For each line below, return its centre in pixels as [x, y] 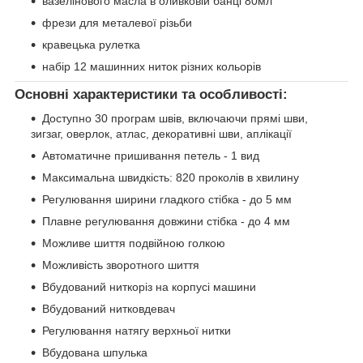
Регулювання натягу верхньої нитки [137, 331]
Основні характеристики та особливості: [151, 94]
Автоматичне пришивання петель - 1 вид [151, 156]
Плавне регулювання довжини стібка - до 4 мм [166, 222]
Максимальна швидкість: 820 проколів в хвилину [171, 178]
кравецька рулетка [91, 44]
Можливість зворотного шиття [121, 265]
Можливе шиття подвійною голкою [134, 243]
